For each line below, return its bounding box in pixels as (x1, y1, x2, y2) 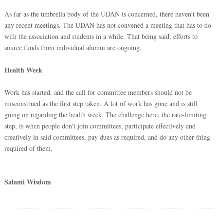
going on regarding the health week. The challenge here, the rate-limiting (4, 110, 206, 120)
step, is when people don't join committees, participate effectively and (4, 121, 196, 131)
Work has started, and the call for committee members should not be (4, 88, 192, 97)
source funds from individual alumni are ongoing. (4, 43, 142, 53)
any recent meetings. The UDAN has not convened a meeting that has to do (4, 20, 211, 30)
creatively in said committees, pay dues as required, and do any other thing (4, 132, 210, 142)
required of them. (4, 144, 53, 153)
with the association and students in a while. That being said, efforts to (4, 32, 198, 41)
